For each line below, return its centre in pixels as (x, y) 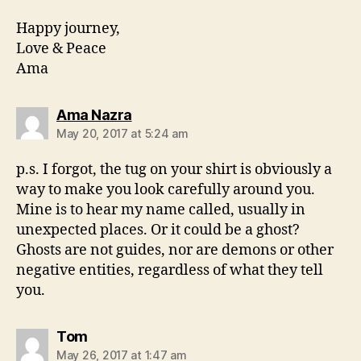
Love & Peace (61, 48)
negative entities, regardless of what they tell (170, 270)
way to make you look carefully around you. (166, 189)
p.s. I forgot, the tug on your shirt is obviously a (174, 169)
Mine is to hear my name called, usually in (161, 210)
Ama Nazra (94, 114)
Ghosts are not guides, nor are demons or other (175, 250)
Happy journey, (68, 28)
